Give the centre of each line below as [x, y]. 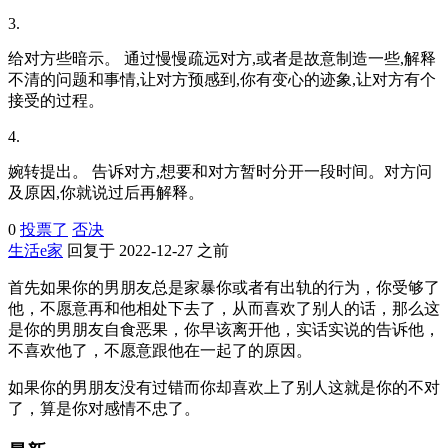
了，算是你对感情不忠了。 [104, 408]
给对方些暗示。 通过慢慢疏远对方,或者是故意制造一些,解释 [222, 58]
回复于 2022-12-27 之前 [146, 250]
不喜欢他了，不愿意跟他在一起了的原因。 [160, 350]
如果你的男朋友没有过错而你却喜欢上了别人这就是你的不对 [224, 387]
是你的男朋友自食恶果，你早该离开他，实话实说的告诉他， [224, 329]
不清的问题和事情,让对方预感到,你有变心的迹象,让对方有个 [222, 79]
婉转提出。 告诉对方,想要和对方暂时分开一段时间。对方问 [220, 171]
